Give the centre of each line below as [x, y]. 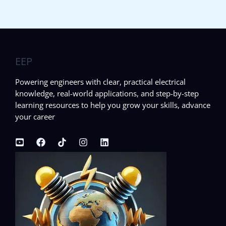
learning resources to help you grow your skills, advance [113, 105]
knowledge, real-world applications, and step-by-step [107, 93]
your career [35, 116]
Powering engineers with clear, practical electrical [100, 81]
